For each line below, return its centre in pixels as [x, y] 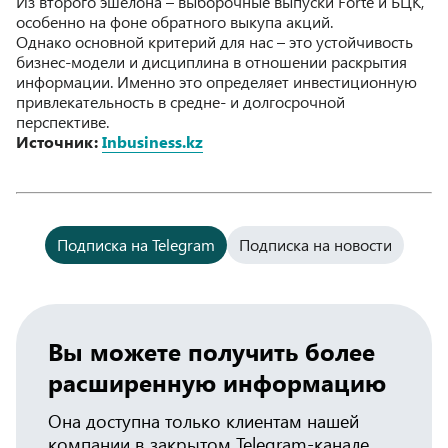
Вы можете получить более [211, 350]
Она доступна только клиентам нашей [203, 420]
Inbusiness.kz [152, 141]
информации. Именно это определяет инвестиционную [216, 81]
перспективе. [62, 121]
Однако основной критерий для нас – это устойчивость [214, 41]
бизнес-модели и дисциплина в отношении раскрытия [211, 61]
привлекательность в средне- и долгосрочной [180, 101]
